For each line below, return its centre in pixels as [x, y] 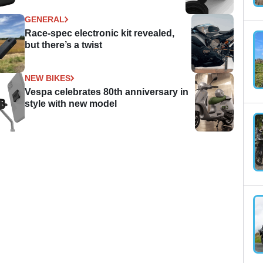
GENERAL [45, 19]
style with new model [71, 103]
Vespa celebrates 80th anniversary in [107, 92]
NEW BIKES [48, 78]
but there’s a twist [64, 45]
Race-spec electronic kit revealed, [100, 33]
